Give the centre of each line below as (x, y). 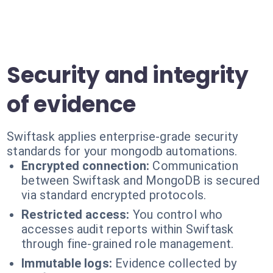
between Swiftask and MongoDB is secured (141, 180)
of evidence (71, 105)
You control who (178, 214)
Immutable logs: (67, 263)
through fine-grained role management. (128, 244)
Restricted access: (76, 214)
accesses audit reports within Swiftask (128, 229)
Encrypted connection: (86, 166)
